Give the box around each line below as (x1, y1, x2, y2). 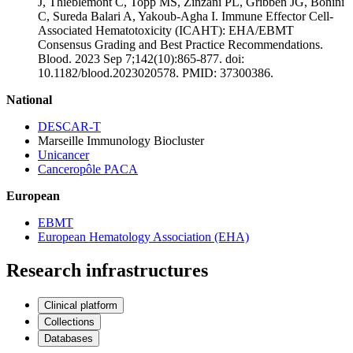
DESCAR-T (38, 119, 101, 133)
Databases (44, 332, 93, 344)
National (6, 92, 52, 106)
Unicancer (38, 147, 89, 162)
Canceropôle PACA (38, 162, 138, 176)
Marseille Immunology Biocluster (38, 133, 204, 147)
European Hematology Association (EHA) (38, 229, 249, 243)
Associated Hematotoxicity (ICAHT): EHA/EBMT (38, 23, 294, 37)
